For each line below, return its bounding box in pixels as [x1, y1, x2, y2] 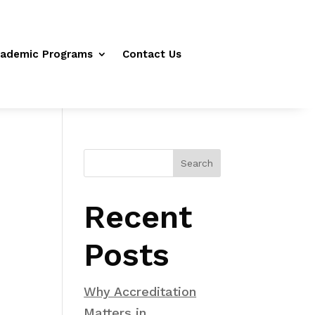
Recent [84, 198, 193, 236]
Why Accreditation [84, 284, 197, 299]
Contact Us [122, 48, 182, 60]
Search [180, 157, 213, 169]
